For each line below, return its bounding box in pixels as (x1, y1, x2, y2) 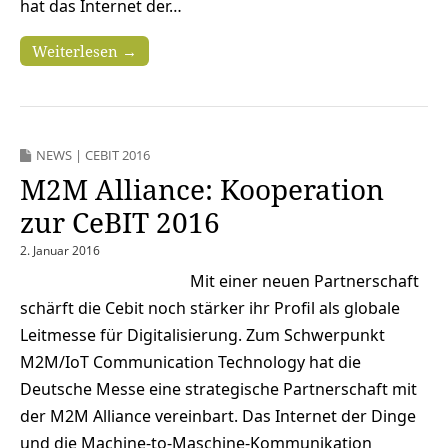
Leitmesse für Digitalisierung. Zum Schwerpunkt (20, 323, 385, 346)
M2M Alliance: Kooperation (20, 169, 384, 208)
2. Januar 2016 (20, 241, 100, 259)
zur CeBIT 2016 (20, 202, 220, 241)
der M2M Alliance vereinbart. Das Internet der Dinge (20, 404, 416, 427)
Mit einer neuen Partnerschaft (190, 269, 419, 292)
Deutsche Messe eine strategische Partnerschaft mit (20, 377, 417, 400)
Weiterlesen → (32, 40, 137, 61)
